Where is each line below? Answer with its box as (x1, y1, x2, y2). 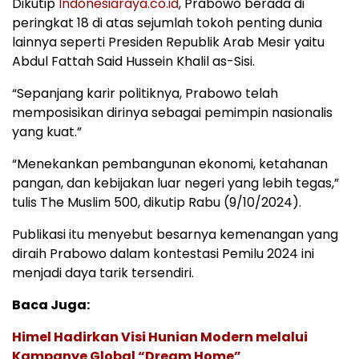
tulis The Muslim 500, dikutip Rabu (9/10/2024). (12, 192, 301, 212)
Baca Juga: (12, 295, 90, 314)
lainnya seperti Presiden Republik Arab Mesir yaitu (12, 32, 325, 51)
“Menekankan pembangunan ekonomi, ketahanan (12, 154, 328, 173)
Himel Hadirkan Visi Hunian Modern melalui (12, 327, 308, 346)
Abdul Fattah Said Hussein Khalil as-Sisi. (12, 51, 255, 71)
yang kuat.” (12, 122, 82, 141)
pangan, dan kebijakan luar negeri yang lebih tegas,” (12, 173, 339, 192)
